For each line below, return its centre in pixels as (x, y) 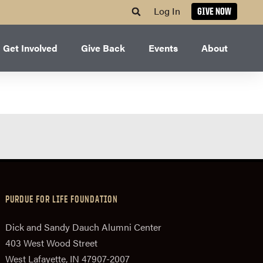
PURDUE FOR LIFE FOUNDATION (62, 199)
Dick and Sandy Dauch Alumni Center (83, 227)
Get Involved (30, 48)
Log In (167, 11)
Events (163, 48)
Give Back (103, 48)
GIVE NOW (214, 11)
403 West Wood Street (51, 243)
